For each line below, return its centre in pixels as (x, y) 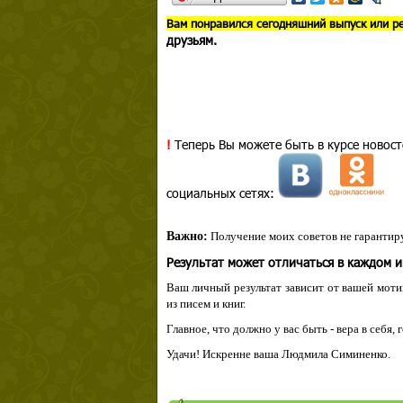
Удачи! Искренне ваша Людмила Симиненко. (278, 354)
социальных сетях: (222, 193)
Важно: (187, 236)
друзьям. (191, 40)
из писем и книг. (206, 304)
